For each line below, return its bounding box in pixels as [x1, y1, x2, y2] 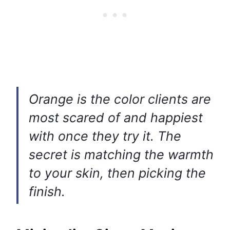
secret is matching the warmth [29, 147, 214, 163]
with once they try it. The [29, 128, 181, 144]
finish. [29, 184, 65, 200]
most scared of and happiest [29, 110, 203, 126]
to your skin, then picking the [29, 165, 206, 181]
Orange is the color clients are [29, 91, 211, 107]
